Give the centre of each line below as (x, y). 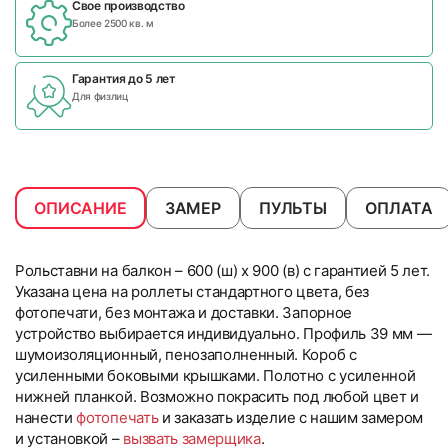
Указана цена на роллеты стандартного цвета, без (192, 291)
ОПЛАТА (399, 207)
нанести (46, 417)
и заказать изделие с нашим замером (291, 417)
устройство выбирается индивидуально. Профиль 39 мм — (223, 333)
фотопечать (117, 417)
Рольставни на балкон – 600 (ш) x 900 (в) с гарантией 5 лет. (223, 270)
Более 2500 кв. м (113, 23)
